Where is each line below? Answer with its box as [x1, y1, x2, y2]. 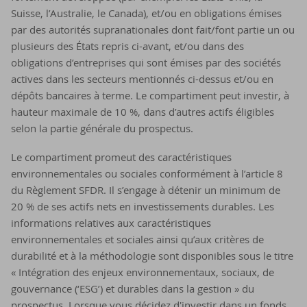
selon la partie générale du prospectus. [11, 121, 193, 135]
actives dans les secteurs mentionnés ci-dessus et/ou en [11, 72, 273, 86]
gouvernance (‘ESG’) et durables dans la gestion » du [11, 282, 254, 295]
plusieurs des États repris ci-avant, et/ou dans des [11, 39, 244, 53]
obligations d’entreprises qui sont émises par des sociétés [11, 56, 281, 69]
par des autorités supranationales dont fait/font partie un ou [11, 23, 295, 36]
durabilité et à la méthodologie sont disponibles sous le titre [11, 249, 293, 262]
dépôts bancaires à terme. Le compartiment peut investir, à [11, 88, 289, 102]
